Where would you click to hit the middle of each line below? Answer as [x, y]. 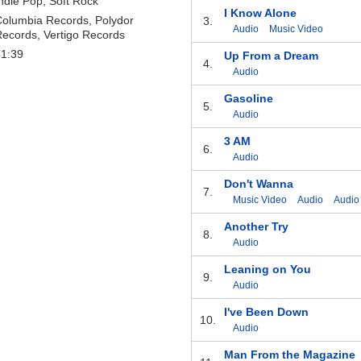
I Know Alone [260, 13]
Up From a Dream [271, 56]
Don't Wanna [258, 184]
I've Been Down [266, 312]
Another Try [256, 227]
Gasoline [248, 99]
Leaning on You [267, 270]
